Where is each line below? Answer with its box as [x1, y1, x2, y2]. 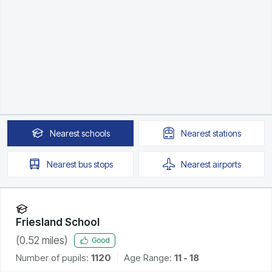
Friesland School [16, 216, 100, 228]
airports [212, 158, 241, 169]
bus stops [78, 158, 113, 169]
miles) [39, 234, 68, 246]
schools [81, 127, 110, 138]
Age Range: [124, 251, 174, 263]
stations [212, 127, 241, 138]
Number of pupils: [16, 251, 89, 263]
